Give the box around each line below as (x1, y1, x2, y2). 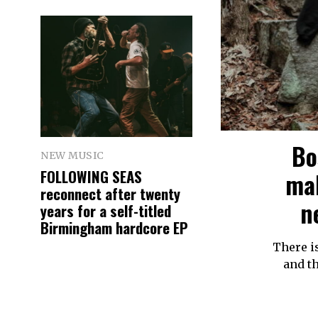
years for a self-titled (40, 199, 171, 222)
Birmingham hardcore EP (40, 216, 188, 239)
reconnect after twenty (40, 182, 180, 205)
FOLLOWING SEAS (40, 165, 142, 188)
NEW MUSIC (40, 148, 104, 162)
